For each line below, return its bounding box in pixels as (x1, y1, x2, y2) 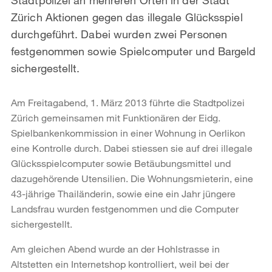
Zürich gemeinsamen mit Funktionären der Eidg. (11, 111, 220, 123)
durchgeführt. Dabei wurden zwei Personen (11, 27, 228, 41)
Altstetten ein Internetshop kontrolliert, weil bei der (11, 257, 229, 270)
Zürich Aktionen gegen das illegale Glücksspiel (11, 10, 243, 24)
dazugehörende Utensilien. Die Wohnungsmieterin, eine (11, 172, 253, 184)
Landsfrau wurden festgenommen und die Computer (11, 202, 239, 214)
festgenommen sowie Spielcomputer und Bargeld (11, 44, 256, 58)
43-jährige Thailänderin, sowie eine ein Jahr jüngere (11, 187, 236, 199)
